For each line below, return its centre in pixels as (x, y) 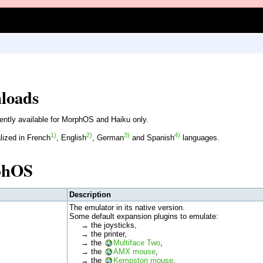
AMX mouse (134, 251)
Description (90, 194)
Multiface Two (136, 242)
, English (71, 138)
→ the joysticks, (103, 225)
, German (108, 138)
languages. (200, 138)
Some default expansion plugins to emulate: (144, 216)
